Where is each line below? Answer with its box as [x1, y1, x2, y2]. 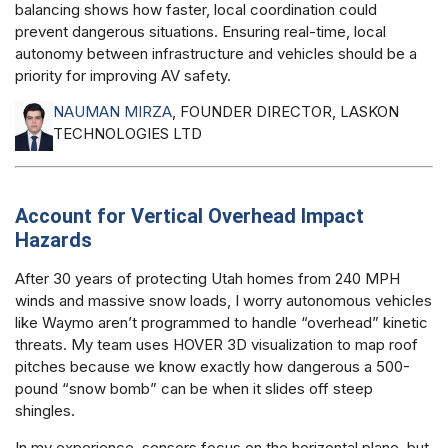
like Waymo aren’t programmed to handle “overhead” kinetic [15, 313, 428, 333]
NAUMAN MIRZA [53, 102, 173, 122]
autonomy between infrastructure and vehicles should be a [15, 44, 417, 64]
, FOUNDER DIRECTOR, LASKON [172, 102, 400, 122]
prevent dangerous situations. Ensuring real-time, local [15, 22, 386, 42]
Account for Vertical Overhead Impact [15, 204, 364, 229]
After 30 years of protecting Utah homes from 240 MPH [15, 269, 400, 289]
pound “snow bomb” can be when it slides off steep [15, 379, 373, 399]
